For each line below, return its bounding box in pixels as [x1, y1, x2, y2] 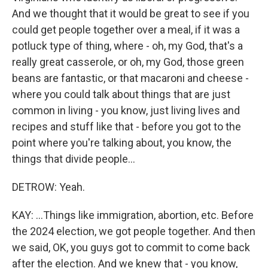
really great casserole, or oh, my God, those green [12, 56, 244, 68]
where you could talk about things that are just [12, 88, 230, 100]
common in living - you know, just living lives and [12, 104, 240, 117]
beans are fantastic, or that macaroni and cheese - [12, 72, 249, 84]
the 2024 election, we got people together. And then [12, 225, 255, 237]
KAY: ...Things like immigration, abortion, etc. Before [12, 209, 254, 221]
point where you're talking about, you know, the [12, 136, 232, 149]
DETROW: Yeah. [12, 181, 85, 193]
